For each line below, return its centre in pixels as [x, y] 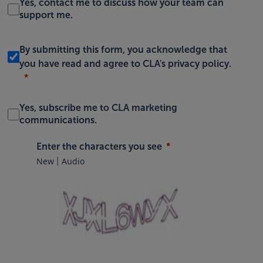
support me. [46, 15]
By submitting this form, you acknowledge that [124, 50]
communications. [58, 120]
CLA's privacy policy [186, 64]
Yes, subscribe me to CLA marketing [99, 108]
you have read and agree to [81, 64]
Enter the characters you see [99, 146]
